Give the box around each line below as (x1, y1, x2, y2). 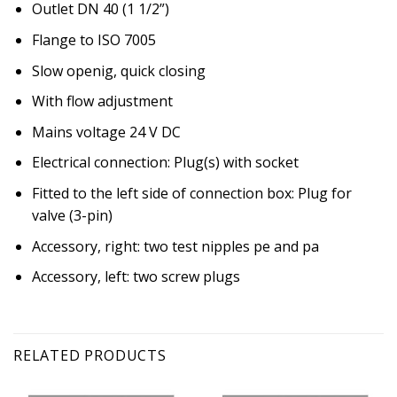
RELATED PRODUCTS (13, 346, 167, 366)
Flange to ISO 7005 (31, 30, 156, 51)
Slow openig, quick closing (31, 60, 206, 81)
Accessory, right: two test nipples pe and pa (31, 236, 319, 256)
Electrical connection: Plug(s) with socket (31, 152, 299, 173)
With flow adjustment (31, 91, 173, 112)
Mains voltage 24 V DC (31, 121, 181, 142)
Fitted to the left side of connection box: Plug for (31, 183, 352, 204)
